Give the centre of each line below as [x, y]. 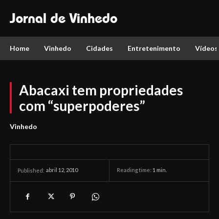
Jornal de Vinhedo [64, 18]
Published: [31, 170]
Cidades [99, 48]
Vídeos [207, 48]
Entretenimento [154, 48]
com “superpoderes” [82, 106]
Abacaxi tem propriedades [101, 90]
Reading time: [135, 170]
